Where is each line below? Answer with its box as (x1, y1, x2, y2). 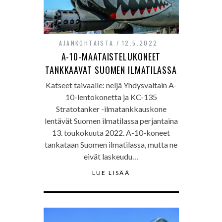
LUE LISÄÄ (92, 169, 130, 176)
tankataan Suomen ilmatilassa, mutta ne (45, 140, 177, 149)
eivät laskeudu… (84, 152, 138, 161)
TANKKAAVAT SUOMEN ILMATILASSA (45, 63, 177, 76)
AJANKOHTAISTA (59, 39, 114, 47)
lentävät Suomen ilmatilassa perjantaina (44, 116, 178, 125)
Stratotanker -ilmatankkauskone (55, 104, 166, 113)
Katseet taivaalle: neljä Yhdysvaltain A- (45, 80, 177, 90)
